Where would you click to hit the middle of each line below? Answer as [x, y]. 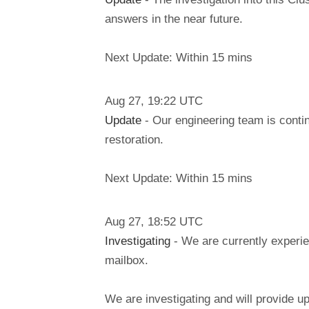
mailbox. [127, 260]
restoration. [134, 139]
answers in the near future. [174, 19]
